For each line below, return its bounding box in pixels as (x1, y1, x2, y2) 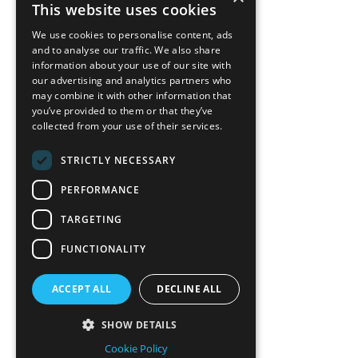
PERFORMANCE (61, 182, 140, 197)
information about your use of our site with (32, 58, 231, 72)
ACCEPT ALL (51, 282, 112, 296)
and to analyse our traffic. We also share (32, 43, 221, 57)
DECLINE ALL (157, 282, 222, 296)
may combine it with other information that (32, 89, 232, 102)
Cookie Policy (104, 341, 168, 356)
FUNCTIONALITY (61, 241, 146, 256)
